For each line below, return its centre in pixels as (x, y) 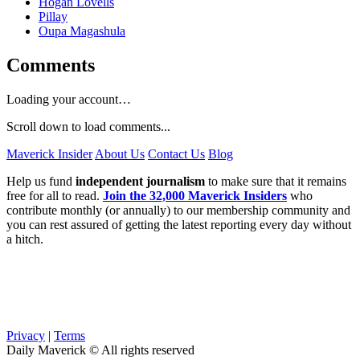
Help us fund (41, 181)
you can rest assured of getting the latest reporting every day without (179, 224)
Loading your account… (69, 99)
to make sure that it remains (276, 181)
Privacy (26, 335)
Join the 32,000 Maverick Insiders (195, 195)
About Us (120, 153)
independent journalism (140, 181)
